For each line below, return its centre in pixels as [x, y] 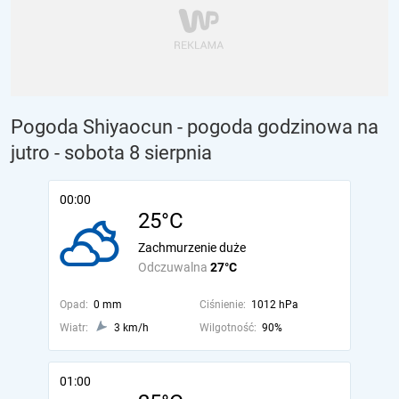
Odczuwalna [174, 267]
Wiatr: [74, 328]
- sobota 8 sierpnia [133, 153]
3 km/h [131, 328]
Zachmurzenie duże [192, 248]
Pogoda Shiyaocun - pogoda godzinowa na [195, 127]
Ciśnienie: [222, 305]
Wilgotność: [228, 328]
